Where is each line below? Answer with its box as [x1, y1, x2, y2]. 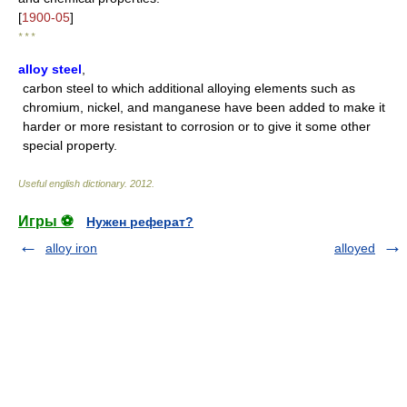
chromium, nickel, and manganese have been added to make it [23, 100, 385, 114]
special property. [23, 138, 117, 153]
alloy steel [18, 62, 82, 76]
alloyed [334, 241, 375, 255]
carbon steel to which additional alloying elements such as [23, 81, 355, 95]
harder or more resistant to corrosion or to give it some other [23, 119, 371, 134]
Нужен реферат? [86, 214, 194, 229]
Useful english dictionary [18, 178, 124, 189]
